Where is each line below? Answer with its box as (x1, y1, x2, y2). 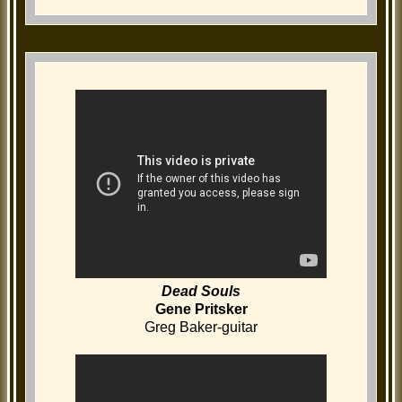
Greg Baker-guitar (144, 319, 258, 336)
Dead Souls (162, 284, 240, 300)
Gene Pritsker (154, 301, 248, 318)
